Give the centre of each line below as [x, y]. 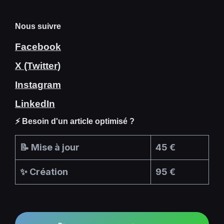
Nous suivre [38, 26]
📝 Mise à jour [50, 147]
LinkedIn [35, 103]
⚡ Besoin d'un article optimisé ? [75, 121]
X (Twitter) [38, 65]
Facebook [38, 46]
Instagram [38, 84]
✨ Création [44, 171]
